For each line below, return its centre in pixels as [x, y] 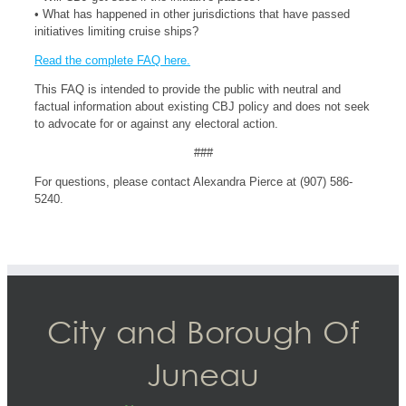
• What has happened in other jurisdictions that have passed [192, 14]
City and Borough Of [203, 336]
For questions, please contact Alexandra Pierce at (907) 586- [193, 182]
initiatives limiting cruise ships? [116, 31]
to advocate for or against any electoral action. [156, 124]
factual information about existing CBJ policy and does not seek [202, 106]
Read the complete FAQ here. [112, 60]
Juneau [203, 378]
